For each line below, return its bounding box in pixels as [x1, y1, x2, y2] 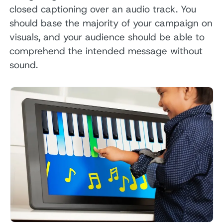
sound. [9, 59, 38, 72]
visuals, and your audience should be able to [9, 31, 205, 44]
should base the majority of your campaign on [9, 17, 213, 30]
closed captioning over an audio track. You [9, 3, 197, 16]
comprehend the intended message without [9, 45, 203, 58]
